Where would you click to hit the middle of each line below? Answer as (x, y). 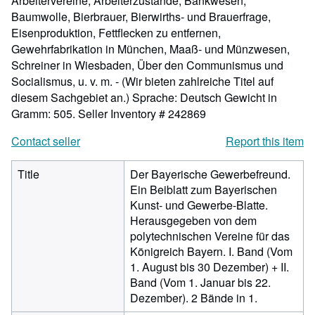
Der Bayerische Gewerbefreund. (210, 174)
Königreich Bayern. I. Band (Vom (211, 251)
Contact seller (46, 141)
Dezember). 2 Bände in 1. (194, 298)
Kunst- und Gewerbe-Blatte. (199, 205)
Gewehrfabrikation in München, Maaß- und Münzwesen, (150, 49)
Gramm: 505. (45, 114)
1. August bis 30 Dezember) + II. (210, 267)
